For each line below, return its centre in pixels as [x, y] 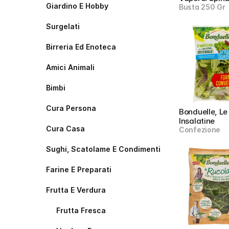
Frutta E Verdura [76, 190]
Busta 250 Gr [202, 7]
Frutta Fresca [81, 210]
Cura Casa [65, 129]
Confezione [200, 130]
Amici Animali [70, 67]
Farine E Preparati [79, 169]
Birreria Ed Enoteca [81, 47]
